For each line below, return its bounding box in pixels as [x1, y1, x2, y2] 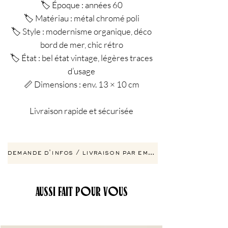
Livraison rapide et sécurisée [30, 105, 133, 116]
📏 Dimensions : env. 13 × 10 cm [23, 79, 139, 90]
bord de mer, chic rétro [40, 39, 123, 50]
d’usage [68, 66, 95, 76]
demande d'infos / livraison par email [148, 150, 155, 156]
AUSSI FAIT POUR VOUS [35, 185, 128, 198]
